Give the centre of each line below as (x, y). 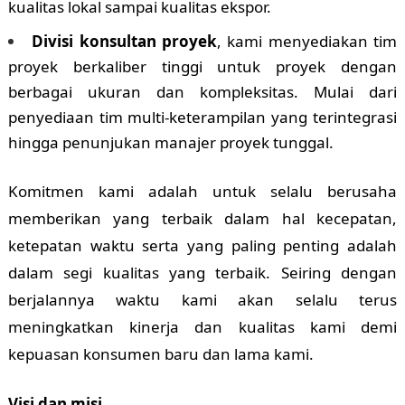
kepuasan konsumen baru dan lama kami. (160, 354)
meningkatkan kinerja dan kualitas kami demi (202, 327)
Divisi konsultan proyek (125, 42)
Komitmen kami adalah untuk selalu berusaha (202, 192)
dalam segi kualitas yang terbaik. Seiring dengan (202, 273)
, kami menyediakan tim (307, 42)
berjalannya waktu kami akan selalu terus (202, 300)
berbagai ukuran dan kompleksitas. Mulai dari (202, 92)
